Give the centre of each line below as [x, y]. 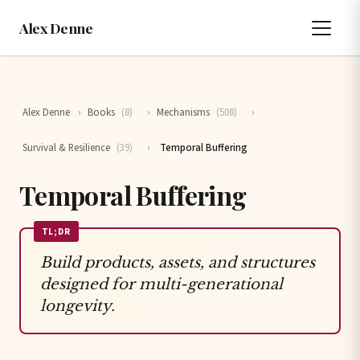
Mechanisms [184, 112]
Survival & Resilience [66, 147]
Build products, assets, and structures [178, 262]
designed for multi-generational [162, 284]
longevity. [78, 306]
